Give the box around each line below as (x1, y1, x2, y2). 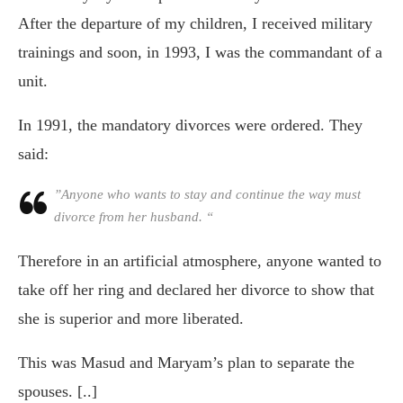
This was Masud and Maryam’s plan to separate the (18, 353, 354, 372)
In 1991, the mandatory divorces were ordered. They (18, 115, 363, 134)
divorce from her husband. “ (54, 209, 213, 224)
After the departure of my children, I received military (18, 13, 372, 32)
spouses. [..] (18, 381, 97, 400)
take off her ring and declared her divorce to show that (18, 280, 374, 299)
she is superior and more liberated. (18, 309, 244, 327)
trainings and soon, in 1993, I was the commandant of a (18, 42, 382, 61)
